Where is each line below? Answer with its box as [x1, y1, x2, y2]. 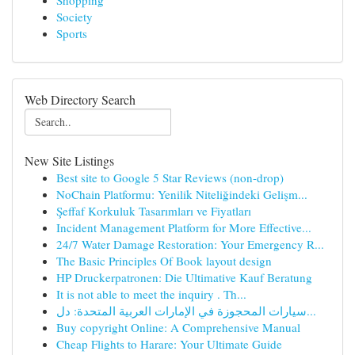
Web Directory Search [25, 91, 136, 108]
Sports [56, 25, 87, 41]
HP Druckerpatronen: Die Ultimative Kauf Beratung [56, 269, 312, 285]
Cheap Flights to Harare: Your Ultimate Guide [56, 336, 282, 352]
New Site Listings [25, 152, 114, 169]
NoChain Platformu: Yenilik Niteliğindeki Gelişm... [56, 186, 307, 202]
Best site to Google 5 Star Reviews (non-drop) [56, 170, 284, 185]
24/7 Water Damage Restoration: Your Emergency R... [56, 236, 324, 252]
